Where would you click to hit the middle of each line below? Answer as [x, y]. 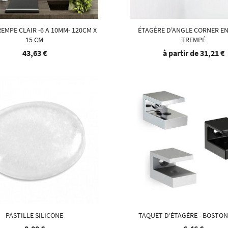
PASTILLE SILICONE [35, 215]
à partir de [181, 53]
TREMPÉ [194, 40]
